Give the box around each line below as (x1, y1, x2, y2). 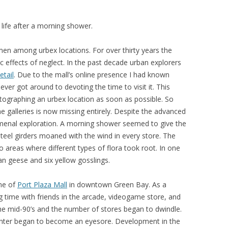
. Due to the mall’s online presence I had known (14, 70, 169, 79)
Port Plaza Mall (17, 180, 67, 189)
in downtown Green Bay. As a (67, 180, 166, 189)
